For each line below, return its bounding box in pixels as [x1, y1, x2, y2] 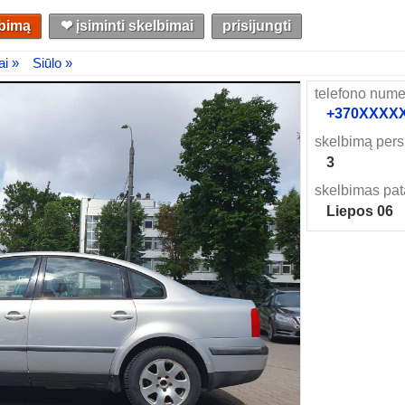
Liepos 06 [325, 202, 393, 219]
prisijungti [221, 17, 291, 33]
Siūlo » [33, 55, 72, 71]
